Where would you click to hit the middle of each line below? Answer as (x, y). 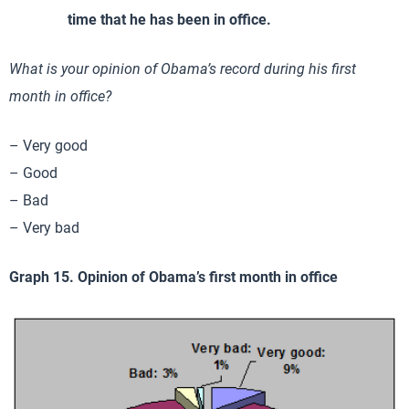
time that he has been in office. (169, 19)
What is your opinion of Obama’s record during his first (183, 68)
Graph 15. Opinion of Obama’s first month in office (173, 277)
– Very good (48, 145)
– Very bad (44, 227)
